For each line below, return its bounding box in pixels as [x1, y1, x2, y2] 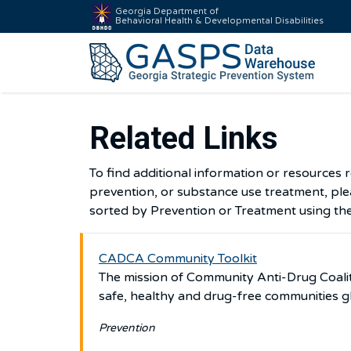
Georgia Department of [115, 6, 219, 16]
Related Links [89, 120, 278, 157]
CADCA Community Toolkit [99, 251, 257, 266]
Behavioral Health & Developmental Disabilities [115, 16, 324, 26]
